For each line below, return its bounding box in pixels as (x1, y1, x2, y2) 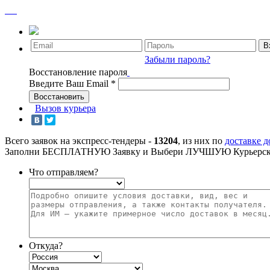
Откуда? (29, 240, 63, 251)
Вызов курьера (35, 103, 96, 113)
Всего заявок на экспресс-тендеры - (5, 136, 154, 146)
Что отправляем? (29, 167, 98, 178)
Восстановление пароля (29, 67, 127, 77)
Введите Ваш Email (29, 78, 111, 89)
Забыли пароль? (145, 54, 210, 64)
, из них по (178, 136, 225, 146)
